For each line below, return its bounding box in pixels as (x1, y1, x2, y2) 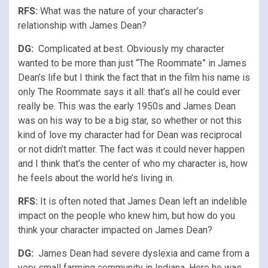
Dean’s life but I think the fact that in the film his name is (18, 71, 250, 83)
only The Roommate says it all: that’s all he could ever (18, 86, 240, 98)
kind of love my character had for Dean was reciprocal (18, 129, 242, 141)
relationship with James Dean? (18, 19, 147, 31)
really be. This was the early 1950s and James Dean (18, 100, 236, 112)
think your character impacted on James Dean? (18, 224, 212, 236)
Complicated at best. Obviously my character (33, 42, 224, 54)
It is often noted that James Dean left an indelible (40, 195, 247, 207)
